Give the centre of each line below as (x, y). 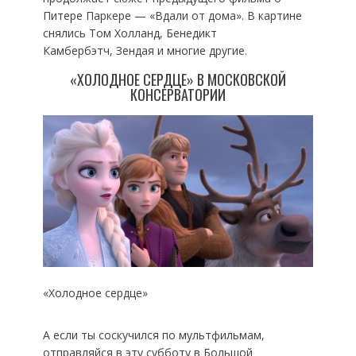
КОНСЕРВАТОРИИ (178, 94)
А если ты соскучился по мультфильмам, (153, 335)
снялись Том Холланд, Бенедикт (130, 33)
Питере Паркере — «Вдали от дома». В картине (172, 15)
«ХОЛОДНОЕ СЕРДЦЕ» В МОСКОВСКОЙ (178, 79)
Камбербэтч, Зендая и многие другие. (145, 50)
